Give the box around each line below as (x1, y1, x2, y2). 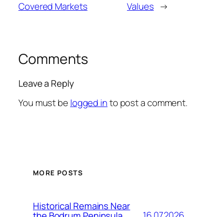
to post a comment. (107, 96, 188, 109)
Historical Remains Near (33, 199, 130, 212)
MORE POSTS (33, 168, 83, 178)
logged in (70, 96, 108, 109)
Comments (18, 49, 89, 68)
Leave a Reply (18, 77, 74, 90)
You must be (18, 96, 70, 109)
